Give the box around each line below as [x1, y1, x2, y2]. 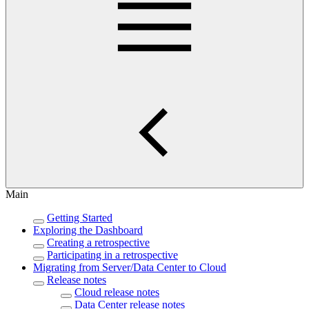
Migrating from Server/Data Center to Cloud [33, 261, 226, 273]
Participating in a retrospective [47, 249, 178, 261]
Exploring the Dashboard [33, 224, 143, 236]
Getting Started [47, 212, 112, 223]
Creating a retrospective [47, 237, 150, 248]
